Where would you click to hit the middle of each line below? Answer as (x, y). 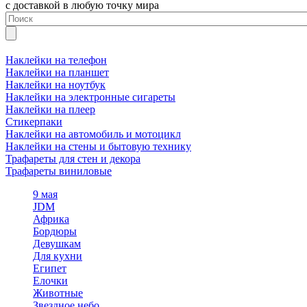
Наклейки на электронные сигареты (90, 97)
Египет (50, 268)
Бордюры (55, 231)
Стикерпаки (34, 121)
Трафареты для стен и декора (73, 158)
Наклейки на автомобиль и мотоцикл (93, 134)
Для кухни (58, 256)
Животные (58, 293)
